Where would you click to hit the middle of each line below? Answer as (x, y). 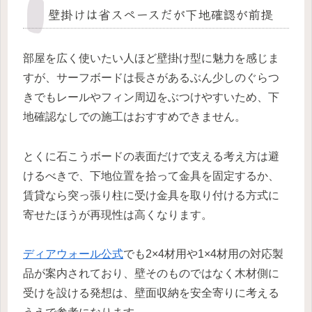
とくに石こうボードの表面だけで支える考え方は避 (151, 156)
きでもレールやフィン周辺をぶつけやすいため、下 (151, 97)
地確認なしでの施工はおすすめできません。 (134, 116)
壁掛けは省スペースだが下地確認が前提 (161, 14)
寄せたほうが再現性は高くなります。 (118, 214)
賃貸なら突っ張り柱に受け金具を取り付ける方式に (151, 195)
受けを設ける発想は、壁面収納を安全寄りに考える (151, 293)
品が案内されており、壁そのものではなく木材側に (151, 274)
